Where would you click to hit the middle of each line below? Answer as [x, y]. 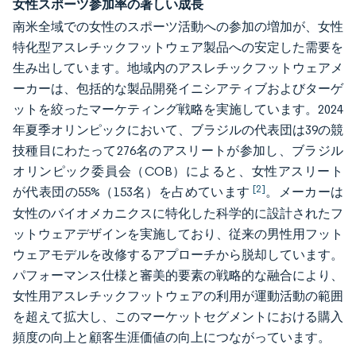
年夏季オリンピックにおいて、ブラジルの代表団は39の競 [178, 130]
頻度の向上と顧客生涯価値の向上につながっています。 [172, 337]
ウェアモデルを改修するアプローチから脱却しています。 [178, 255]
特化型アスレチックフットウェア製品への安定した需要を [178, 47]
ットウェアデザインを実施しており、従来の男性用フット [178, 234]
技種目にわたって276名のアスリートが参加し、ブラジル [178, 151]
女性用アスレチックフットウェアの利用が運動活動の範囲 [178, 296]
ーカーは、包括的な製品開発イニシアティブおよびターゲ [178, 89]
